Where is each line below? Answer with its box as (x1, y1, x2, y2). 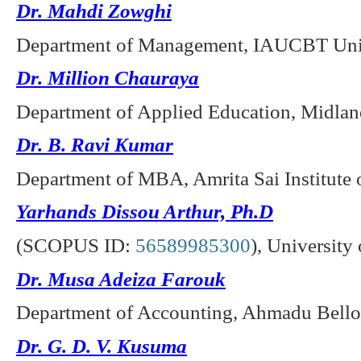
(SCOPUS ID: (16, 234, 135, 257)
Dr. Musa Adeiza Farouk (16, 267, 226, 290)
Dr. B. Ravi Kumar (16, 133, 173, 156)
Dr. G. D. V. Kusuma (16, 334, 187, 357)
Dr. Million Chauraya (16, 66, 199, 89)
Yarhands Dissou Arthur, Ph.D (16, 200, 273, 223)
